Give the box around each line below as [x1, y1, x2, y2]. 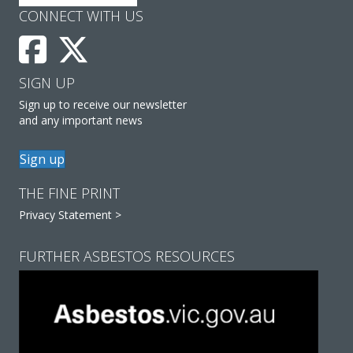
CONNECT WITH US [19, 6, 143, 25]
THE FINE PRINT [19, 183, 120, 203]
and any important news [19, 112, 143, 128]
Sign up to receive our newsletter [19, 96, 187, 112]
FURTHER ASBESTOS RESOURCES [19, 246, 235, 266]
